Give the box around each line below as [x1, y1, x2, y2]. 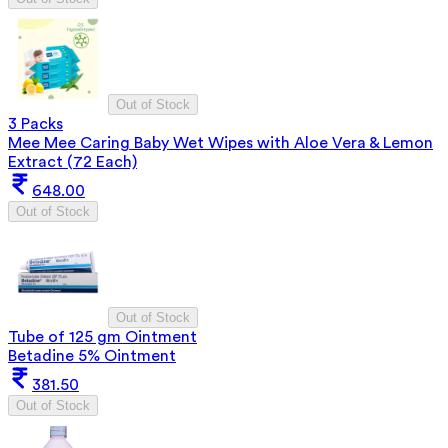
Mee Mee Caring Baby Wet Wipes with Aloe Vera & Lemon [8, 134, 433, 151]
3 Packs [8, 115, 63, 132]
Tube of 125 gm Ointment [8, 328, 197, 345]
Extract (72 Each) [8, 153, 137, 170]
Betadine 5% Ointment [8, 347, 176, 364]
